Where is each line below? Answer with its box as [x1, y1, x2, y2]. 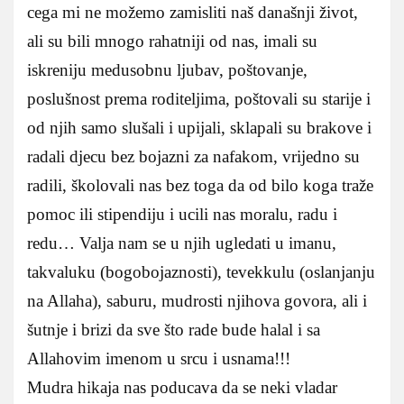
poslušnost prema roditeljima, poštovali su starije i [27, 88, 371, 108]
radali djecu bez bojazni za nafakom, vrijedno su [27, 146, 360, 166]
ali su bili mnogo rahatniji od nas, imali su [27, 31, 317, 50]
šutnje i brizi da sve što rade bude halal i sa [27, 319, 320, 339]
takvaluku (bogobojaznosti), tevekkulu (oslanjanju [27, 262, 375, 281]
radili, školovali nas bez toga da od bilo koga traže [27, 175, 373, 195]
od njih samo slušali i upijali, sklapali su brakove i [27, 117, 372, 137]
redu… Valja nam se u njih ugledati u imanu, [27, 233, 336, 252]
